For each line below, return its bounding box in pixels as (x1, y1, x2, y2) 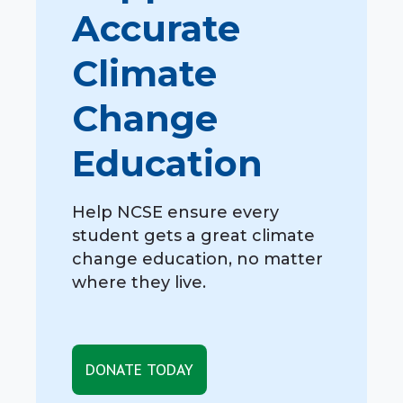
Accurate (72, 5, 240, 50)
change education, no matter (72, 248, 323, 269)
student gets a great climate (72, 225, 315, 246)
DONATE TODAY (85, 360, 193, 379)
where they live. (72, 272, 206, 292)
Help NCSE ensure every (72, 201, 279, 222)
